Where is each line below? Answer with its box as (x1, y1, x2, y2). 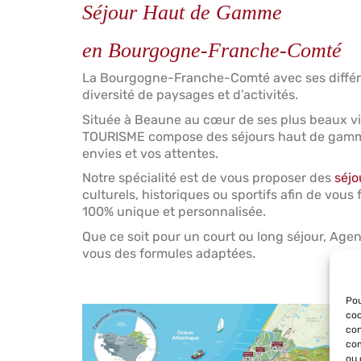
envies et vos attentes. (82, 145, 218, 161)
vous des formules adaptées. (82, 245, 255, 261)
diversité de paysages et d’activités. (82, 87, 298, 103)
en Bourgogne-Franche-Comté (82, 38, 342, 62)
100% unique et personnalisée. (82, 204, 266, 220)
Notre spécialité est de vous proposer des (82, 170, 334, 186)
